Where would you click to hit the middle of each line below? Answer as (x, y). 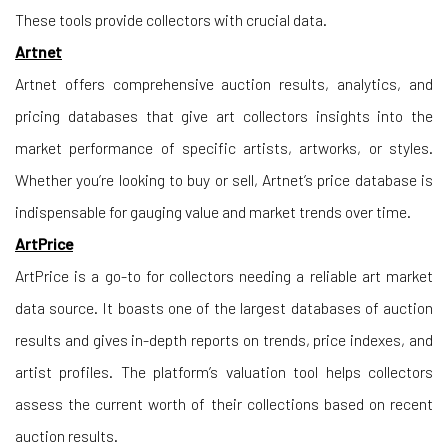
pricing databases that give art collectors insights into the (224, 115)
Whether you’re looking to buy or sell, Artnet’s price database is (224, 179)
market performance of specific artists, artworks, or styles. (224, 147)
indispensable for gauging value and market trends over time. (213, 211)
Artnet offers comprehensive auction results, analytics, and (224, 83)
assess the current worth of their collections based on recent (224, 403)
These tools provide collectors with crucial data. (171, 19)
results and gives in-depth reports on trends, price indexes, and (224, 339)
